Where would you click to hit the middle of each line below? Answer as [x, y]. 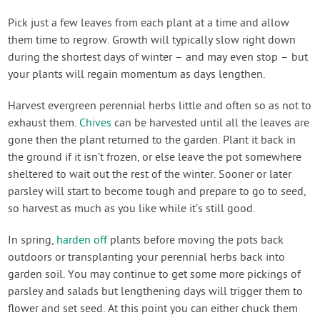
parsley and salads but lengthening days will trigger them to [156, 292]
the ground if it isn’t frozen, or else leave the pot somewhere [155, 158]
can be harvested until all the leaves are [211, 124]
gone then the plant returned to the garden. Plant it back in [152, 141]
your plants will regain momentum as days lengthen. [137, 75]
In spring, [32, 241]
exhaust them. [44, 124]
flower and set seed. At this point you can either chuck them [153, 310]
